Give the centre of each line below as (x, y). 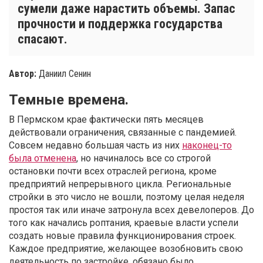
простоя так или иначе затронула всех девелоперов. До (131, 210)
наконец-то (207, 146)
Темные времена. (69, 100)
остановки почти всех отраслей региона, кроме (113, 171)
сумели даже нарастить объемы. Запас (127, 9)
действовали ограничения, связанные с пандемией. (123, 133)
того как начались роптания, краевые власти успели (124, 223)
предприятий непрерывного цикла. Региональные (120, 184)
